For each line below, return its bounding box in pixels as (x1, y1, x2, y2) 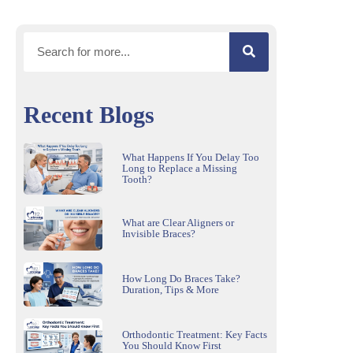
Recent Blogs (24, 101, 154, 128)
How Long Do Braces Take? (122, 273, 240, 285)
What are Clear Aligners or (122, 217, 234, 229)
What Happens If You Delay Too (122, 150, 259, 163)
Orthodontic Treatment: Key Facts (122, 328, 267, 340)
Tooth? (122, 173, 152, 185)
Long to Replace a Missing (122, 162, 237, 174)
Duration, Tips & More (122, 284, 219, 296)
